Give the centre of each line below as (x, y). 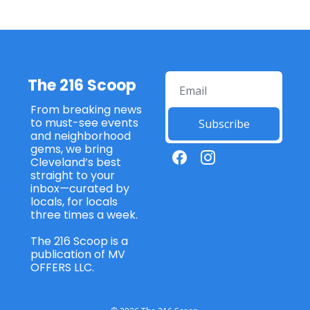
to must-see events (84, 122)
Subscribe (224, 124)
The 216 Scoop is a (79, 241)
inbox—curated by (80, 188)
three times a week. (85, 215)
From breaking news (86, 109)
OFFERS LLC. (64, 267)
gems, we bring (72, 149)
